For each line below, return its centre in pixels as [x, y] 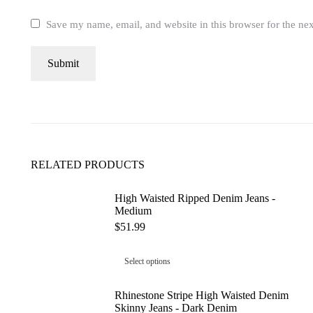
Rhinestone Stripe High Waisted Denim [202, 296]
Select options [147, 262]
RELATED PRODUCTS [88, 165]
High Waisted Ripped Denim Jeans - [195, 198]
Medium [133, 211]
